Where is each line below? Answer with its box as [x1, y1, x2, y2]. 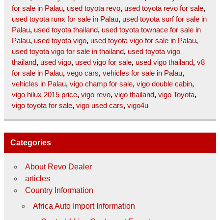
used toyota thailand [34, 26, 98, 34]
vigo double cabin [137, 80, 192, 88]
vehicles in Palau [12, 80, 66, 88]
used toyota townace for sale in [102, 26, 201, 34]
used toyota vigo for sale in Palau [90, 36, 196, 45]
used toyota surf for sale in [122, 15, 207, 24]
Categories [10, 138, 51, 147]
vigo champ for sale [70, 80, 133, 88]
